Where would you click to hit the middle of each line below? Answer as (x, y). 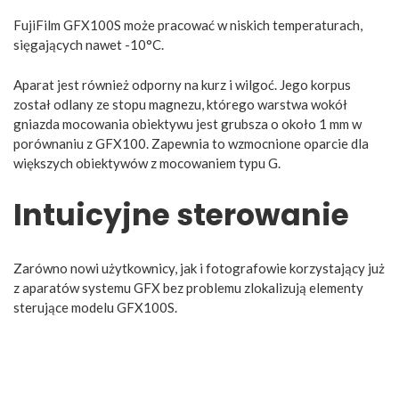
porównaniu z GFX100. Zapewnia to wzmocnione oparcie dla (191, 143)
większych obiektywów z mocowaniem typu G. (147, 163)
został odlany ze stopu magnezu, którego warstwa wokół (180, 104)
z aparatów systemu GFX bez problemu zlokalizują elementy (188, 287)
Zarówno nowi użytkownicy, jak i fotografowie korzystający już (199, 268)
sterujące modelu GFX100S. (95, 307)
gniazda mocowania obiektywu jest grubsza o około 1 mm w (187, 123)
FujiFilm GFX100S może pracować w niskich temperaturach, (188, 25)
